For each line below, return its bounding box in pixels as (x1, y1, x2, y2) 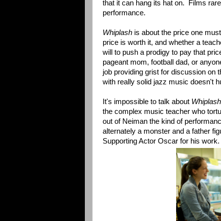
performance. (103, 8, 146, 17)
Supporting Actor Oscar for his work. (103, 137, 220, 145)
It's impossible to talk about (103, 97, 191, 106)
